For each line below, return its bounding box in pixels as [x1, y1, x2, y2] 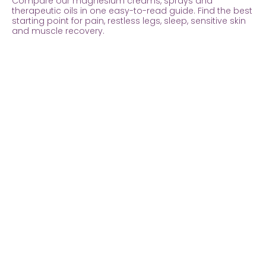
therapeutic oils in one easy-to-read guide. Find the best [12, 4, 252, 17]
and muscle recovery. [12, 24, 104, 37]
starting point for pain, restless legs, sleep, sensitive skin [12, 14, 246, 27]
